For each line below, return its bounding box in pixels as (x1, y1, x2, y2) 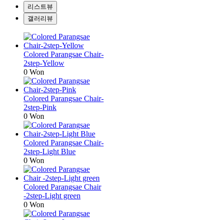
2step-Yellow (24, 58, 64, 67)
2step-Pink (24, 103, 56, 111)
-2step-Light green (24, 191, 81, 200)
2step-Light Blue (24, 147, 76, 156)
